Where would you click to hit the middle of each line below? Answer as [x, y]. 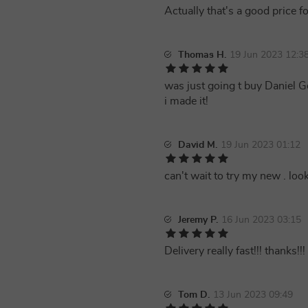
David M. [198, 145]
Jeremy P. [198, 220]
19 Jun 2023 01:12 [261, 145]
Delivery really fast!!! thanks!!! [235, 251]
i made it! [186, 101]
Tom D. [194, 295]
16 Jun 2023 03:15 [261, 220]
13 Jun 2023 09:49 [253, 295]
